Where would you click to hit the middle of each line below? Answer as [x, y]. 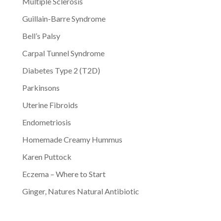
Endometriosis [46, 122]
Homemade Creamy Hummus [72, 140]
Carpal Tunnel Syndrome [63, 53]
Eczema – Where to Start [64, 174]
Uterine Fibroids [50, 105]
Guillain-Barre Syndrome [64, 19]
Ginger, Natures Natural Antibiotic [80, 191]
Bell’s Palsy [41, 36]
